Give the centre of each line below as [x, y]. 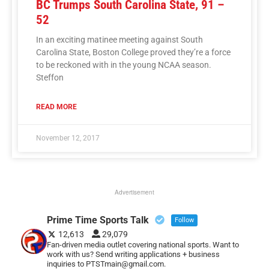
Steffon [50, 77]
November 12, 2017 [68, 138]
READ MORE [56, 107]
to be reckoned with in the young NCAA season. [124, 65]
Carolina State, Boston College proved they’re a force [133, 52]
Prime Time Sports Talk [98, 220]
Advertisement [134, 192]
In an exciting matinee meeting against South [119, 39]
